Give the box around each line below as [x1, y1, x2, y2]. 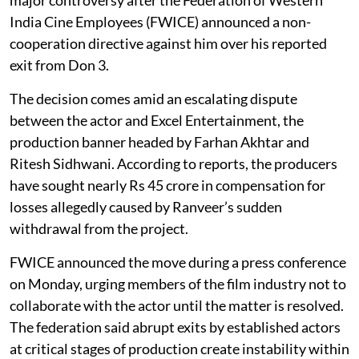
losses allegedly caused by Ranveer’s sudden [10, 197, 282, 216]
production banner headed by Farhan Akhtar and [10, 132, 309, 151]
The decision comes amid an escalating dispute [10, 89, 297, 107]
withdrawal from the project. [10, 219, 188, 237]
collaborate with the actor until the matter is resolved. [10, 296, 344, 314]
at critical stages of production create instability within [10, 339, 349, 357]
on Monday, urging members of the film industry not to [10, 274, 346, 292]
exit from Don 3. [10, 55, 109, 74]
